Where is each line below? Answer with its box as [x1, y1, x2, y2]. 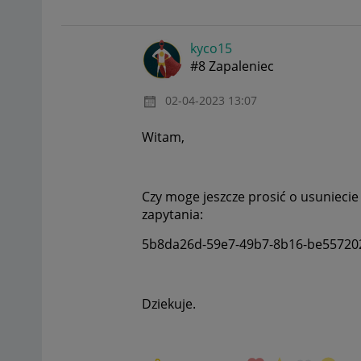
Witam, [142, 127, 185, 146]
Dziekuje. [142, 294, 199, 313]
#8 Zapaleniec [190, 57, 274, 76]
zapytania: [142, 205, 203, 223]
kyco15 [190, 39, 232, 58]
